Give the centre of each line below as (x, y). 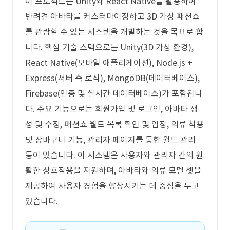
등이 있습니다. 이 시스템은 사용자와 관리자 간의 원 (114, 155)
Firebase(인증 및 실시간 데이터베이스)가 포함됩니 (114, 93)
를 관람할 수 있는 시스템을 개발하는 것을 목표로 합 (114, 32)
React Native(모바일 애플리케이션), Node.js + (109, 63)
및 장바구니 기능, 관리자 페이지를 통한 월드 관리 (110, 140)
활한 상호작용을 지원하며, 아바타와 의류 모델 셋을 (113, 170)
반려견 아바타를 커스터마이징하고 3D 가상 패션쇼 (112, 16)
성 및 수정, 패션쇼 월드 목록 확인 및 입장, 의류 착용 (114, 124)
